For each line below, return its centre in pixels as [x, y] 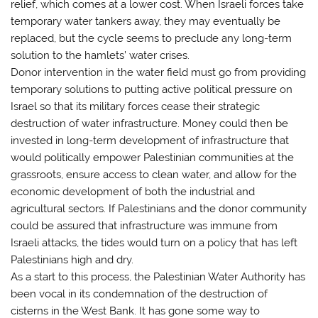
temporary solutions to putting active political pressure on [152, 90]
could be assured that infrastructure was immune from [144, 226]
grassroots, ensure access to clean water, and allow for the [154, 175]
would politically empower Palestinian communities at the [153, 158]
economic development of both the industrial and [133, 192]
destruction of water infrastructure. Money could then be [150, 124]
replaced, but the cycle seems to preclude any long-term [152, 39]
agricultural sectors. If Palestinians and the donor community [159, 209]
